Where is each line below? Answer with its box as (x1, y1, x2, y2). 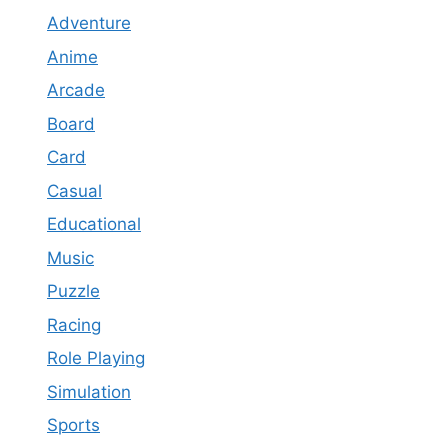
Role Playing (47, 348, 145, 368)
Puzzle (47, 281, 100, 301)
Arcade (47, 80, 105, 100)
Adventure (47, 13, 131, 33)
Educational (47, 214, 141, 234)
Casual (47, 180, 102, 201)
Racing (47, 314, 101, 335)
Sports (47, 415, 100, 435)
